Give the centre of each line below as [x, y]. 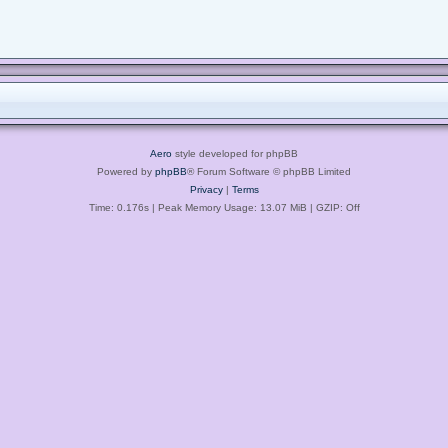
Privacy [206, 189]
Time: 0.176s [118, 207]
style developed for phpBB [235, 153]
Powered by [126, 171]
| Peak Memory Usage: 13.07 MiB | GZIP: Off [254, 207]
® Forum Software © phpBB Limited [269, 171]
